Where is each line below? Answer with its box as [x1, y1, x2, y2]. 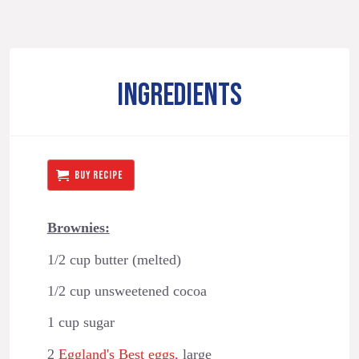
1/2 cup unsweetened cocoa [46, 283, 207, 300]
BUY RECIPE [75, 167, 123, 182]
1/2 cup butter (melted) [46, 251, 181, 268]
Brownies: [46, 220, 110, 236]
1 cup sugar [46, 314, 115, 331]
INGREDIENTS [116, 77, 243, 115]
